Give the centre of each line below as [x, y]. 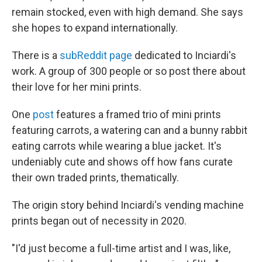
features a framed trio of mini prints [137, 114]
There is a [36, 55]
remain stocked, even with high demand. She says [127, 12]
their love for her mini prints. [77, 87]
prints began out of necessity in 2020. [99, 221]
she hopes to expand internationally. [95, 28]
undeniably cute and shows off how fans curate [122, 162]
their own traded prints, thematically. [95, 177]
